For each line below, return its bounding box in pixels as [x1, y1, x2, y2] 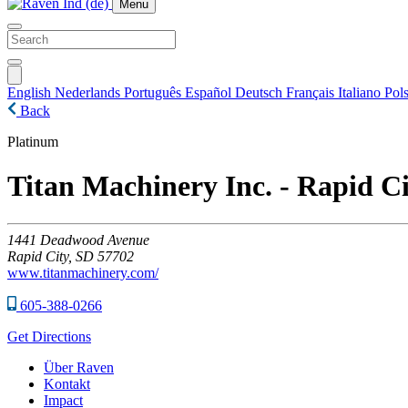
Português [124, 85, 185, 100]
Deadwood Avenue [40, 231, 149, 248]
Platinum [7, 134, 58, 149]
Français [286, 85, 338, 100]
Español [185, 85, 235, 100]
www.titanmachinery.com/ [7, 264, 158, 280]
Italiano [338, 85, 384, 100]
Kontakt [44, 375, 90, 392]
